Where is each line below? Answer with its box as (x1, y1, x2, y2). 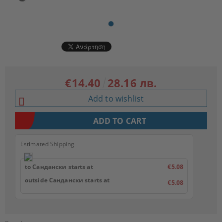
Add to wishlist (88, 93, 144, 104)
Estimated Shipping (20, 140, 75, 148)
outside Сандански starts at (25, 176, 110, 184)
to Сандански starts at (25, 163, 93, 171)
